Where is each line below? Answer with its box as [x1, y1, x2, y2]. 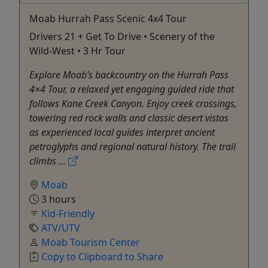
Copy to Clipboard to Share [41, 249, 163, 263]
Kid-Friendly [41, 206, 95, 220]
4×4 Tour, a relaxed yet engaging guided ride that [29, 82, 234, 96]
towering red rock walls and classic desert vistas [29, 111, 229, 124]
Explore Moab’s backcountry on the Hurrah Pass [29, 68, 229, 81]
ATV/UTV [41, 221, 80, 234]
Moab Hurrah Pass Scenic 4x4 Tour [29, 11, 187, 25]
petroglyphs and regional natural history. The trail [29, 139, 236, 153]
